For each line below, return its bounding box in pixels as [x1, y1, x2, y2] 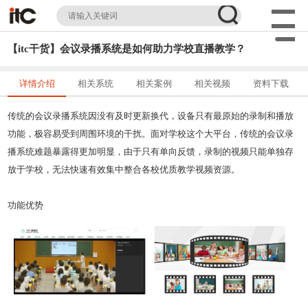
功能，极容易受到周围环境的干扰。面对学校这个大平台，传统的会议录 [8, 129, 294, 139]
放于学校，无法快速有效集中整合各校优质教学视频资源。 [8, 164, 240, 175]
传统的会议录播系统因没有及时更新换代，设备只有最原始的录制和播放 [8, 111, 294, 121]
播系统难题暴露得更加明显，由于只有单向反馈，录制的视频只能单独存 [8, 146, 294, 157]
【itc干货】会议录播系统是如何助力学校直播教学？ [8, 43, 245, 54]
